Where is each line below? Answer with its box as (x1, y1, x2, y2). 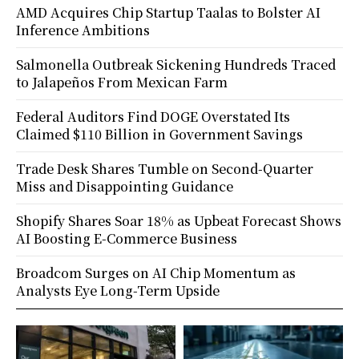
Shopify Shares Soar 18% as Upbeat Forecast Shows (16, 211, 341, 230)
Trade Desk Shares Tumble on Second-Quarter (16, 159, 313, 178)
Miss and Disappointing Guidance (16, 176, 233, 196)
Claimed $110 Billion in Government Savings (16, 124, 303, 143)
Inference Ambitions (16, 20, 150, 39)
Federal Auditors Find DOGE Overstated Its (16, 107, 290, 126)
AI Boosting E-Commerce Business (16, 228, 237, 248)
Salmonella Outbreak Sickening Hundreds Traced (16, 54, 336, 74)
